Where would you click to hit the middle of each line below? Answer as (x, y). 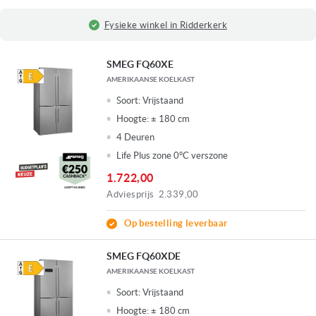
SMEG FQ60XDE (144, 256)
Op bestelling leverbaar (176, 224)
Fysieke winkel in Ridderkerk (165, 25)
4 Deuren (136, 138)
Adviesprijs (130, 195)
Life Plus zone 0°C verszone (172, 156)
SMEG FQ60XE (140, 65)
